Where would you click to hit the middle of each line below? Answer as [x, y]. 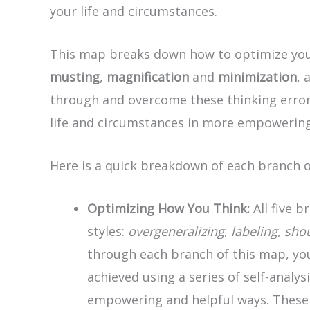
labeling [254, 231]
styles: [108, 231]
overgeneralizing [176, 231]
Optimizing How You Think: [168, 208]
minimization [257, 77]
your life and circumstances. [134, 11]
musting [75, 77]
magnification [148, 77]
